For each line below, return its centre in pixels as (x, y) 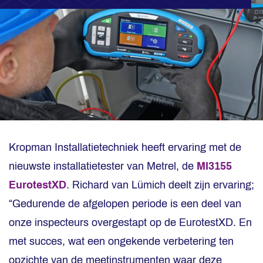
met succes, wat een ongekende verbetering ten (121, 241)
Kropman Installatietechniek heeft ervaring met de (125, 147)
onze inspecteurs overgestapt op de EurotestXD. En (130, 222)
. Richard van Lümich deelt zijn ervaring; (160, 185)
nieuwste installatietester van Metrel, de (103, 166)
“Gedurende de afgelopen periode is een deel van (125, 204)
